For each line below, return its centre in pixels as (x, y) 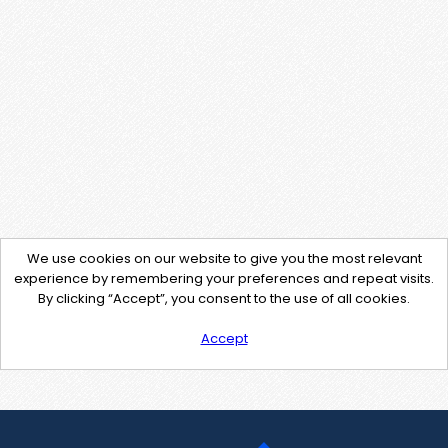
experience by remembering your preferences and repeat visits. (224, 278)
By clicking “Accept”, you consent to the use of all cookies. (224, 298)
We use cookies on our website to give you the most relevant (224, 258)
